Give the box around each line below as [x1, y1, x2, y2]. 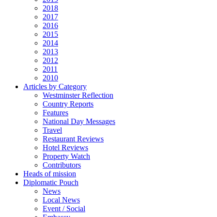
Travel [43, 126, 62, 134]
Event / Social [43, 204, 85, 213]
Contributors [43, 161, 81, 169]
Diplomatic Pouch [23, 178, 78, 186]
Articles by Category [23, 82, 87, 91]
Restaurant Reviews [43, 135, 104, 143]
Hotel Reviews [43, 143, 88, 152]
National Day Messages [43, 117, 115, 125]
